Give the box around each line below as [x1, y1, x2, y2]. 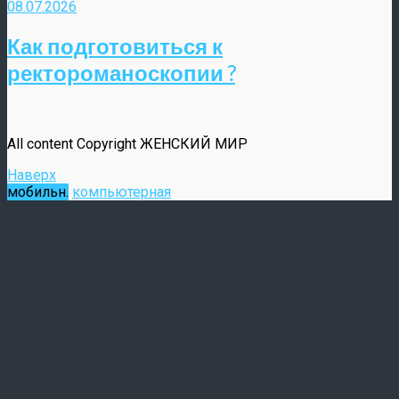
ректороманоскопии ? [7, 59, 235, 85]
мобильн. [7, 183, 69, 200]
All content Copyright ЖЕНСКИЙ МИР [7, 134, 248, 152]
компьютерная [72, 183, 171, 200]
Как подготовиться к [7, 32, 223, 59]
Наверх [7, 166, 56, 183]
